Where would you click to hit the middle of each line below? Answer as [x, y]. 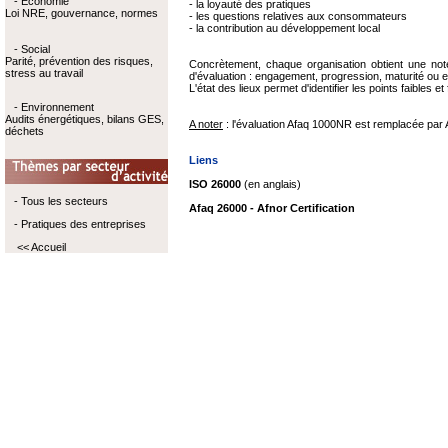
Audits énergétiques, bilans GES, [84, 119]
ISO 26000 [215, 184]
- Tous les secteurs [60, 201]
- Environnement [53, 107]
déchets [24, 131]
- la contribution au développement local [284, 28]
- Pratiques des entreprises [79, 224]
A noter [206, 124]
